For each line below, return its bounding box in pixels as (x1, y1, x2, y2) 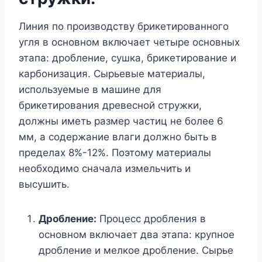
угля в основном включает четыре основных (19, 36, 240, 48)
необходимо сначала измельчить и (19, 162, 191, 174)
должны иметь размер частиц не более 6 (19, 115, 223, 127)
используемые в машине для (19, 83, 161, 95)
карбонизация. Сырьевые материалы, (19, 67, 205, 80)
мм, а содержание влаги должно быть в (19, 130, 217, 143)
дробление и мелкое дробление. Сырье (39, 244, 233, 256)
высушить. (19, 178, 70, 190)
